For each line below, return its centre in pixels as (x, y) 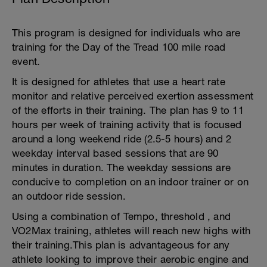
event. (26, 61)
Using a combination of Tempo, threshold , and (122, 216)
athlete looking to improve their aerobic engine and (131, 259)
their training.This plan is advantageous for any (121, 245)
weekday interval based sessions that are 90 (115, 153)
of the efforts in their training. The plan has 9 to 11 (128, 110)
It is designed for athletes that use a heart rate (119, 82)
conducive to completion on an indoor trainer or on (131, 182)
